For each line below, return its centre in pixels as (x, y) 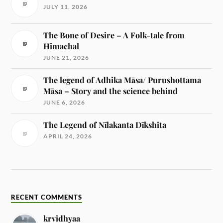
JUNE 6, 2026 (64, 103)
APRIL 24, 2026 (68, 136)
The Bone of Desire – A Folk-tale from (114, 35)
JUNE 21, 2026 (66, 58)
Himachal (61, 46)
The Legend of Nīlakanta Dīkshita (105, 125)
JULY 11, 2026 (66, 7)
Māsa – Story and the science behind (111, 91)
